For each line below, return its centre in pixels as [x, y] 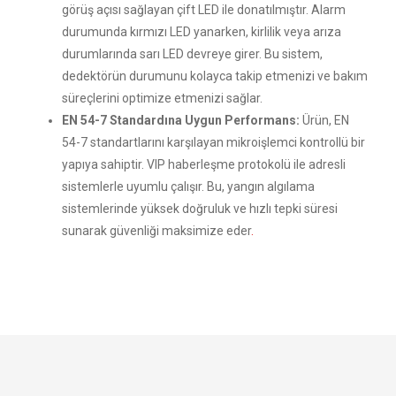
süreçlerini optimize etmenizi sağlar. [162, 98]
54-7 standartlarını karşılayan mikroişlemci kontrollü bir [213, 142]
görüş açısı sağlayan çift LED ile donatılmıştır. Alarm [204, 10]
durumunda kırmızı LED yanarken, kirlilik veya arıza [202, 32]
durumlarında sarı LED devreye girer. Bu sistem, [192, 54]
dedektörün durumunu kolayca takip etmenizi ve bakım [215, 76]
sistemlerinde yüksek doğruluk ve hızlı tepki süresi [200, 209]
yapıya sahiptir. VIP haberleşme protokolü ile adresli [204, 164]
